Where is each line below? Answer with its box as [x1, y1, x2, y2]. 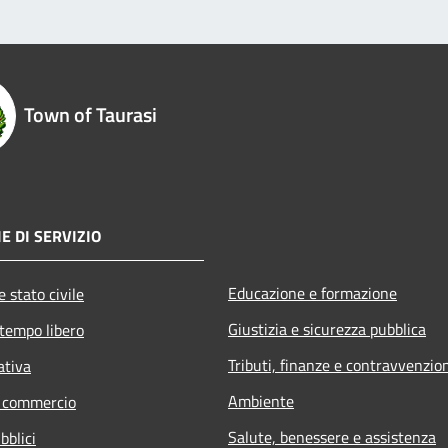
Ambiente [228, 388, 294, 413]
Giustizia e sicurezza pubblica [228, 316, 426, 341]
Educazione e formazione [228, 280, 397, 305]
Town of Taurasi [24, 98, 157, 130]
